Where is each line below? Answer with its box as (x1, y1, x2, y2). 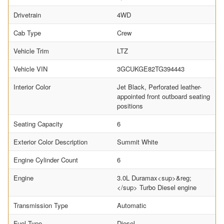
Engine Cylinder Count (13, 155, 78, 165)
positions (117, 101, 143, 111)
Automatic (117, 200, 146, 210)
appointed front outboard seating (117, 91, 210, 101)
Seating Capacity (13, 119, 63, 129)
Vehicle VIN (13, 64, 47, 74)
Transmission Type (13, 200, 68, 210)
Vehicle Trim (13, 46, 49, 56)
